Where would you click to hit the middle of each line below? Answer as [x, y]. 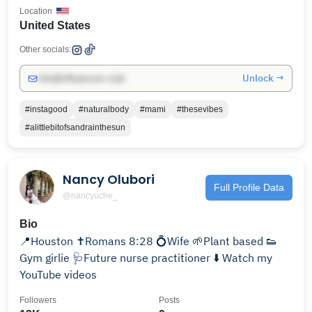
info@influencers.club [81, 78]
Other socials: [45, 49]
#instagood [46, 109]
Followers [38, 300]
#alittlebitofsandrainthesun [75, 127]
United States [55, 25]
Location [36, 11]
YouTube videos [58, 274]
